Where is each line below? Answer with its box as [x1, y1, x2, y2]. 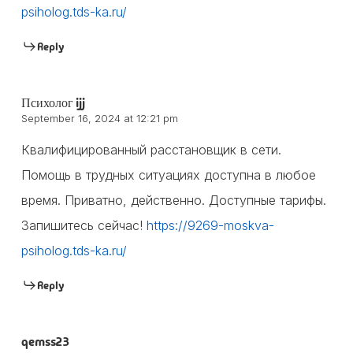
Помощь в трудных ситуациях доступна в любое [20, 166, 316, 183]
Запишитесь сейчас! [20, 217, 147, 233]
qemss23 [20, 333, 69, 350]
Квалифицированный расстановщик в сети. [20, 141, 281, 158]
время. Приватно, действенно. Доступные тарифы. [20, 191, 326, 208]
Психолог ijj [20, 94, 85, 111]
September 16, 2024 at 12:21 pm [20, 111, 178, 124]
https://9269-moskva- [146, 217, 274, 233]
